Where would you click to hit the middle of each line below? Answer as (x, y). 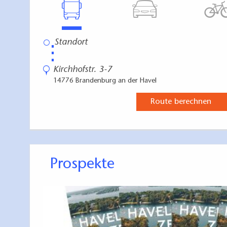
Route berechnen (181, 102)
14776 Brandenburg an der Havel (105, 81)
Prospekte (86, 165)
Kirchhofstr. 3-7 (83, 70)
